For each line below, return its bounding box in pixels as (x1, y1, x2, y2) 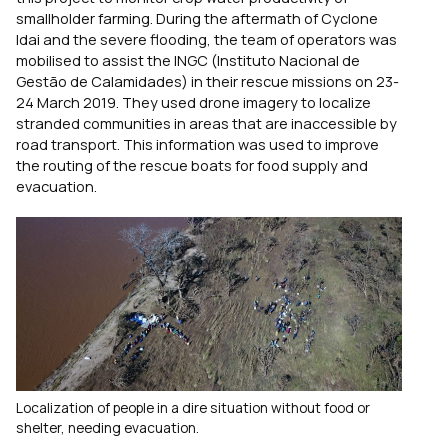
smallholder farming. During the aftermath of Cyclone (16, 7, 378, 28)
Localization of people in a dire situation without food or (16, 398, 370, 418)
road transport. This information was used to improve (16, 133, 379, 154)
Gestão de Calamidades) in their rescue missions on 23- (16, 70, 399, 91)
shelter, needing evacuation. (16, 418, 199, 438)
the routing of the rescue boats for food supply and (16, 154, 368, 175)
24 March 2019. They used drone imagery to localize (16, 91, 371, 112)
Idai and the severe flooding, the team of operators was (16, 28, 397, 49)
